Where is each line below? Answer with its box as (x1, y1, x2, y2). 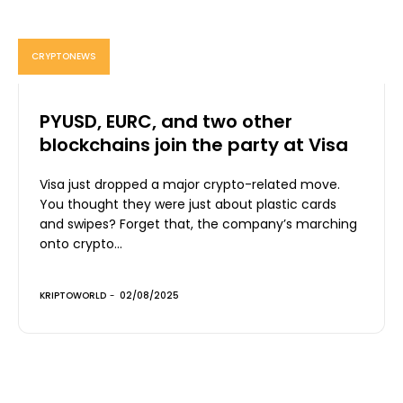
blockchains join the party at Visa (40, 131, 348, 157)
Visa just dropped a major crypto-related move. (40, 175, 340, 193)
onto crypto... (40, 234, 122, 253)
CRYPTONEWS (31, 49, 96, 63)
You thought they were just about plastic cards (40, 194, 336, 213)
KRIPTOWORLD (40, 288, 106, 302)
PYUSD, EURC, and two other (40, 108, 292, 134)
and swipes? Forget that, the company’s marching (40, 214, 357, 233)
